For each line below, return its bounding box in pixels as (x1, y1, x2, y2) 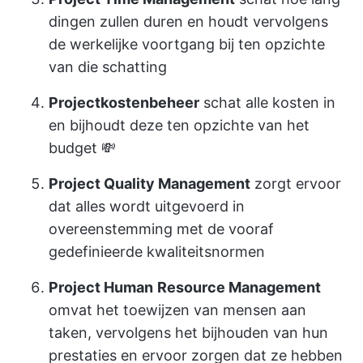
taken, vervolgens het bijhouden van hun (49, 323, 328, 341)
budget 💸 (49, 139, 116, 156)
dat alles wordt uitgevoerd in (49, 197, 245, 215)
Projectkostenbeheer (49, 93, 199, 111)
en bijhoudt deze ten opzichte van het (49, 116, 310, 134)
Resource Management (157, 278, 321, 296)
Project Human (49, 278, 153, 296)
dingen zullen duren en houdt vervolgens (49, 12, 328, 30)
